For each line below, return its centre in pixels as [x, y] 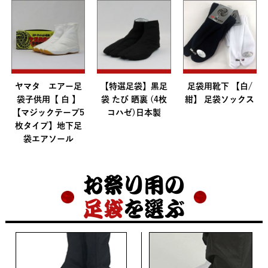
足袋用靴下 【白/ [220, 86]
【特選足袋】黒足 [134, 86]
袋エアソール [48, 139]
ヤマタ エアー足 [48, 86]
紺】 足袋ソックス [220, 100]
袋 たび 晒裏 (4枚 [134, 100]
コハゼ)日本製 [134, 113]
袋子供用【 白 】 [48, 100]
